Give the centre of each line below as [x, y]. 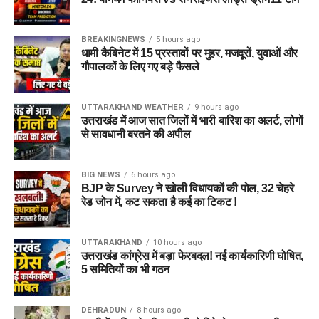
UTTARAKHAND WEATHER [132, 107]
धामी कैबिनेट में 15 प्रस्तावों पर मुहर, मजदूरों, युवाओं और [189, 53]
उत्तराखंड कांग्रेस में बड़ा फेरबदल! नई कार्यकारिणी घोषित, [192, 256]
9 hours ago [216, 107]
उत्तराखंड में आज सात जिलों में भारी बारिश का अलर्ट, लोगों [192, 121]
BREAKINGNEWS [113, 40]
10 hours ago [177, 242]
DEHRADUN [103, 310]
